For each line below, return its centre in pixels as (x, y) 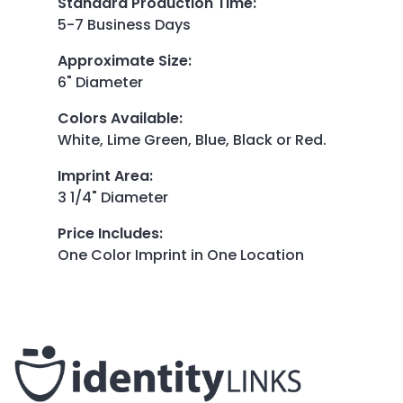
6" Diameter (100, 82)
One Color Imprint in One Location (181, 255)
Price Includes (108, 233)
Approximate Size (123, 60)
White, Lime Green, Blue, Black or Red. (192, 139)
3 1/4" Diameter (113, 197)
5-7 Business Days (124, 24)
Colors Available (118, 118)
